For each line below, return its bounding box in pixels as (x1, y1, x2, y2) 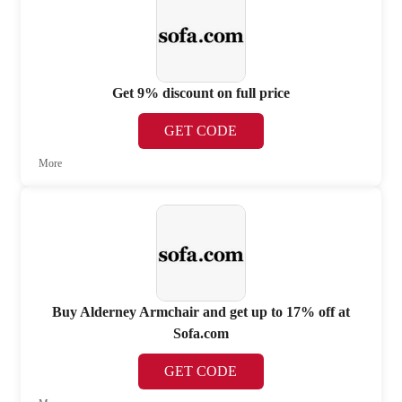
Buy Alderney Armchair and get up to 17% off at (51, 303, 350, 319)
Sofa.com (172, 325, 229, 341)
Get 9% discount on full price (111, 84, 290, 100)
